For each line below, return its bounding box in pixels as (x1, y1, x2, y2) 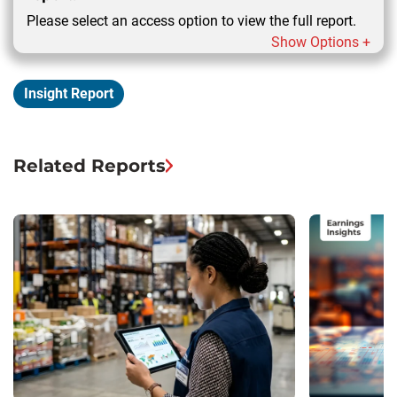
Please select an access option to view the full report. (27, 12, 356, 29)
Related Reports (13, 154, 166, 176)
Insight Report (24, 84, 113, 102)
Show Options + (271, 33, 370, 51)
